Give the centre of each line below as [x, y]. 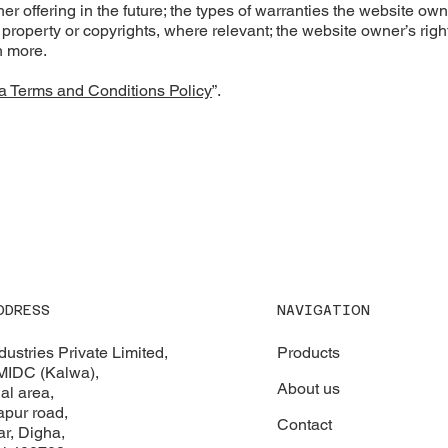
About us [308, 389]
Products [308, 353]
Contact [304, 425]
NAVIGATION [323, 310]
